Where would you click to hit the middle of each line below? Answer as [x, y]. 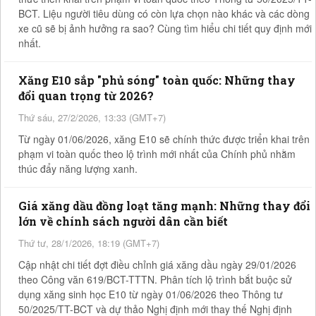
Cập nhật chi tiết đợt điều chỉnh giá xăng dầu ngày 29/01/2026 [157, 264]
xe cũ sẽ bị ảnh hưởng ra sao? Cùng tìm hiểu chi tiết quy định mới [165, 28]
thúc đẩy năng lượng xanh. [78, 168]
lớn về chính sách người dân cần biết [123, 221]
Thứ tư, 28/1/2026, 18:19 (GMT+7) [89, 243]
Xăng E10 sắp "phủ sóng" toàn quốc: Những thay [157, 80]
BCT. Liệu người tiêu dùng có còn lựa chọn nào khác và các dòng [164, 13]
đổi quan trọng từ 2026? [86, 95]
